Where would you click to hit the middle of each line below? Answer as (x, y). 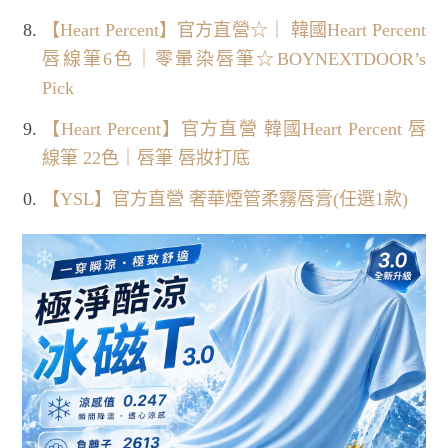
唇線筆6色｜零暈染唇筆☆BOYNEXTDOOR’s (234, 58)
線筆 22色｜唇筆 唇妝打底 (146, 157)
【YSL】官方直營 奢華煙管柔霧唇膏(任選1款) (225, 198)
